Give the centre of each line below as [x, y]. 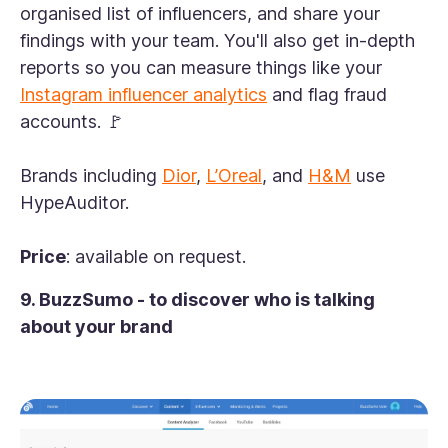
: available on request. [158, 257]
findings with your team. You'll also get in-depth [217, 41]
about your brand [98, 327]
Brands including [91, 176]
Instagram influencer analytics [143, 95]
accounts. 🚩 [72, 122]
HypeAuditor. [77, 203]
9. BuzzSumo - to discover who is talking [197, 300]
